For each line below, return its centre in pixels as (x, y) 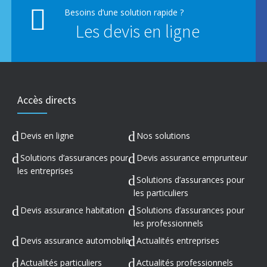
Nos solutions (163, 135)
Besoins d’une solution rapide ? (124, 12)
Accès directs (47, 100)
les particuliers (161, 193)
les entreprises (45, 170)
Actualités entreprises (178, 240)
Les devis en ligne (138, 31)
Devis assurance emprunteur (192, 157)
